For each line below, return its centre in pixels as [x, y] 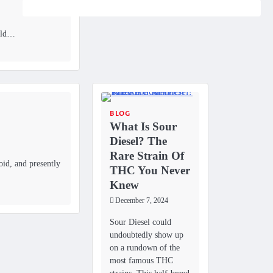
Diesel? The [138, 141]
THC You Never [150, 171]
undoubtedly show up [147, 235]
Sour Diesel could [140, 222]
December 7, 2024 [142, 201]
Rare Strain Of [147, 156]
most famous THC [141, 261]
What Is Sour [143, 127]
